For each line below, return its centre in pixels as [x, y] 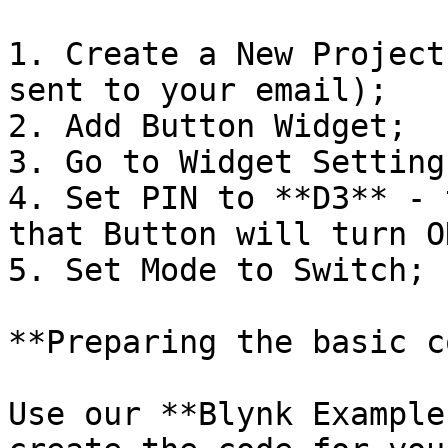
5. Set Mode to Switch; [217, 270]
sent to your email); [198, 90]
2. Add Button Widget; [207, 126]
